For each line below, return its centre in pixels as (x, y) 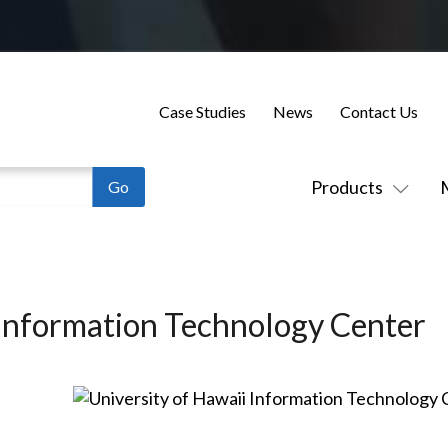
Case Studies (202, 111)
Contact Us (378, 111)
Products (346, 187)
